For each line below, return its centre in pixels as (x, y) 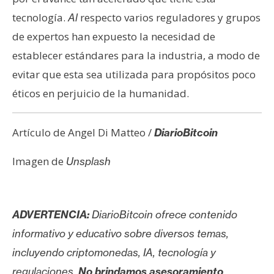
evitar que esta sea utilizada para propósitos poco (134, 75)
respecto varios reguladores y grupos (169, 18)
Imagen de (39, 161)
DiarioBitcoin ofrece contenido (163, 215)
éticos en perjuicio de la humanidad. (101, 94)
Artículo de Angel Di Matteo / (83, 133)
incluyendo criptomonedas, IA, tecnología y (114, 253)
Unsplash (88, 161)
